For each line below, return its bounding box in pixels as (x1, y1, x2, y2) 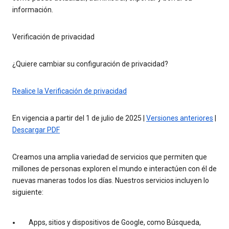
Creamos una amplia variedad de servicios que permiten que (12, 153, 207, 162)
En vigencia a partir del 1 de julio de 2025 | (12, 114, 146, 123)
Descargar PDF (12, 126, 60, 134)
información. (12, 6, 53, 14)
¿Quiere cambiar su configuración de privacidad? (12, 60, 168, 68)
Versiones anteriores (146, 114, 213, 123)
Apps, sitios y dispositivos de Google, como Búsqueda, (29, 218, 201, 227)
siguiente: (12, 188, 43, 197)
